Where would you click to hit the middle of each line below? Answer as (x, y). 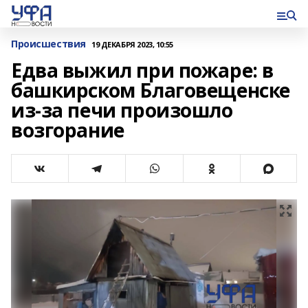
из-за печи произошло (122, 110)
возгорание (68, 130)
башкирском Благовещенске (151, 90)
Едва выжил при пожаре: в (142, 70)
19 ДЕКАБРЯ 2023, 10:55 (132, 44)
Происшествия (48, 44)
